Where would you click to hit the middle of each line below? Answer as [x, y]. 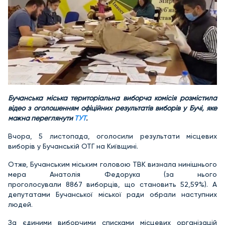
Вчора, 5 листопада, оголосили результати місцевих [113, 136]
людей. [20, 204]
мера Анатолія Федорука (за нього [113, 174]
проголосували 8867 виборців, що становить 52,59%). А [113, 184]
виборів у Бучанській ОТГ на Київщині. [73, 146]
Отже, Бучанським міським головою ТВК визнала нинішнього [113, 164]
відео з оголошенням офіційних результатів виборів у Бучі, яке [113, 108]
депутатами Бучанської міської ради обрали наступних [113, 194]
